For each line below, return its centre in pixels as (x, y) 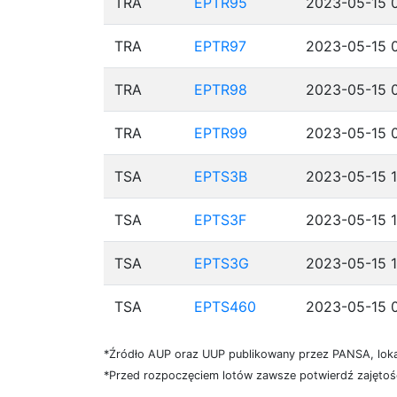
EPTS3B (221, 176)
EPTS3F (220, 220)
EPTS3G (222, 263)
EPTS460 (225, 307)
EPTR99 (221, 133)
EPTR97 (220, 46)
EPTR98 (221, 90)
